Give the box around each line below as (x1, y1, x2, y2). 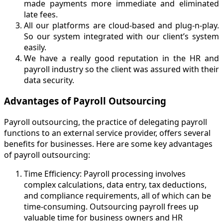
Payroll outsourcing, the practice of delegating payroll (4, 116, 207, 127)
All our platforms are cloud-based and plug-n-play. (24, 19, 219, 31)
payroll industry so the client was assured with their (24, 63, 219, 75)
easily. (24, 41, 46, 53)
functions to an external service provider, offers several (4, 127, 211, 138)
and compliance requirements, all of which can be (24, 190, 211, 201)
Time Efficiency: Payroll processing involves (24, 168, 186, 179)
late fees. (24, 8, 58, 20)
